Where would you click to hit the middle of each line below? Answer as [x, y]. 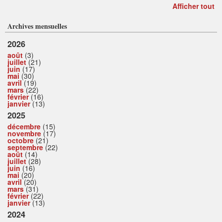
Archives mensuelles [37, 26]
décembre [24, 127]
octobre [21, 140]
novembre [24, 134]
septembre [25, 147]
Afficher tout [194, 6]
